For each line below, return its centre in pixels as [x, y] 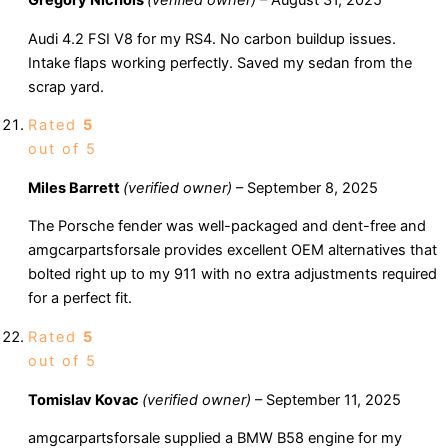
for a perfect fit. [80, 298]
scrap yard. [66, 86]
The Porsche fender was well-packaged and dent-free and [227, 226]
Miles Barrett [75, 187]
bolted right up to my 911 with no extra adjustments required [232, 274]
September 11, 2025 [333, 399]
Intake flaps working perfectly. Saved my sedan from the [220, 62]
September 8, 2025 [312, 187]
